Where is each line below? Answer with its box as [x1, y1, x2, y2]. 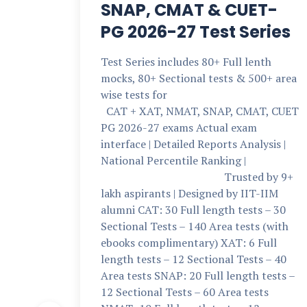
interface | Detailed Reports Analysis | [101, 136, 286, 151]
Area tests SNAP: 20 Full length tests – [101, 268, 295, 283]
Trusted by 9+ [101, 169, 293, 184]
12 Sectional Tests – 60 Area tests [101, 284, 269, 299]
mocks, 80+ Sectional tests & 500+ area [101, 71, 297, 86]
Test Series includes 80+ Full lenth [101, 54, 271, 69]
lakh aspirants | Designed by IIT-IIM [101, 186, 278, 201]
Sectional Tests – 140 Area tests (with [101, 219, 288, 234]
